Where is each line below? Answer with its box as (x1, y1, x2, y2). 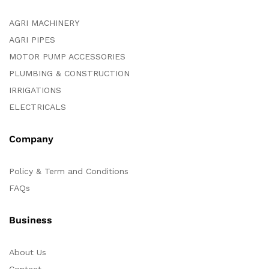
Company (9, 133, 53, 145)
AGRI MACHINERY (9, 18, 79, 28)
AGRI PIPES (9, 35, 55, 45)
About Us (9, 247, 46, 258)
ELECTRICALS (9, 102, 66, 112)
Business (9, 214, 52, 226)
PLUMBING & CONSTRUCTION (9, 68, 130, 79)
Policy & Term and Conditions (9, 166, 128, 177)
